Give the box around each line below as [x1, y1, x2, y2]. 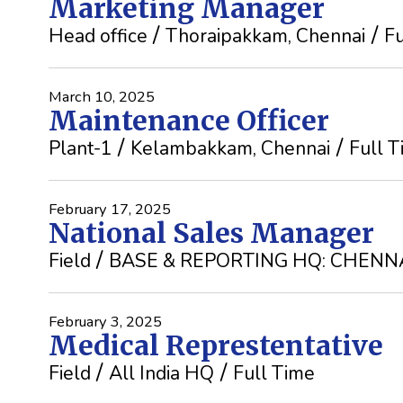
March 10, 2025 [48, 86, 155, 108]
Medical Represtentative [48, 328, 383, 363]
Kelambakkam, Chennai [130, 136, 331, 162]
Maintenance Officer [48, 103, 329, 139]
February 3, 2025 [48, 311, 162, 333]
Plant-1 [48, 136, 112, 162]
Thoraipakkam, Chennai [166, 23, 366, 49]
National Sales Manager [48, 216, 374, 251]
